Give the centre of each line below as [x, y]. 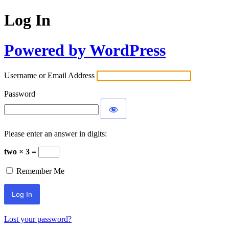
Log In [27, 20]
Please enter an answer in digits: [55, 134]
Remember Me [40, 171]
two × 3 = [21, 152]
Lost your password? [38, 219]
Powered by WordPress [85, 50]
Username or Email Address [49, 76]
